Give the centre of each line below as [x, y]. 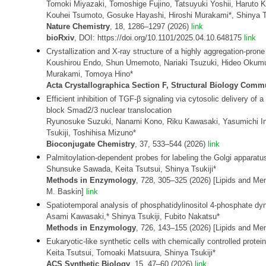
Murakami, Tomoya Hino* [90, 74]
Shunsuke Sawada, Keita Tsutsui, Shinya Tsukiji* [131, 169]
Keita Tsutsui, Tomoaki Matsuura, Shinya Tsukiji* [131, 253]
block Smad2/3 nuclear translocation [109, 110]
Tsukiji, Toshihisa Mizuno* [91, 133]
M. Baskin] [66, 191]
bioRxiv [60, 38]
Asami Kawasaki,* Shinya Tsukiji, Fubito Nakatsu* [133, 216]
